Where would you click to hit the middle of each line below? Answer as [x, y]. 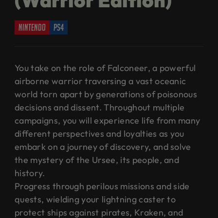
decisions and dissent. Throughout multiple [100, 107]
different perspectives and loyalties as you [100, 133]
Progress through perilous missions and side [102, 186]
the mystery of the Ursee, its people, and [97, 160]
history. [30, 173]
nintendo [32, 27]
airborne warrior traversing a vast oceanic [100, 81]
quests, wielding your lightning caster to [95, 199]
